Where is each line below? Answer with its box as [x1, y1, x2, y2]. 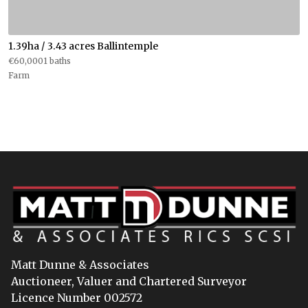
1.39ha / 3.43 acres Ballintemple [8, 40, 158, 53]
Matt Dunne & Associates [11, 257, 149, 272]
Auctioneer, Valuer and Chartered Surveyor [11, 274, 247, 288]
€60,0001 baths [8, 56, 71, 67]
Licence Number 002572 [11, 290, 142, 305]
